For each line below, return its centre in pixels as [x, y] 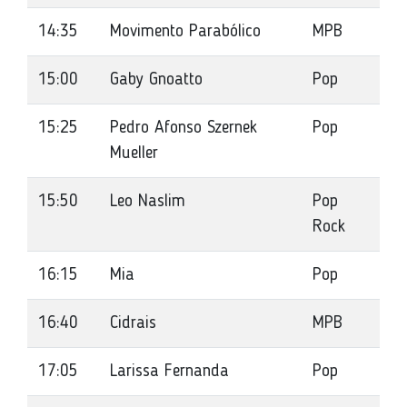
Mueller [134, 154]
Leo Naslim [148, 202]
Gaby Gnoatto [156, 80]
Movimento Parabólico [185, 32]
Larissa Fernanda [169, 372]
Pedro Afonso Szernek [184, 128]
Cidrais [133, 323]
